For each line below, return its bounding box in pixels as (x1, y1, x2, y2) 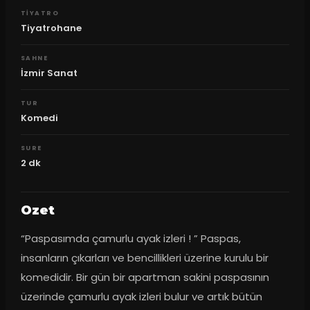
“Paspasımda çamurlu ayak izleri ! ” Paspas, (20, 230, 241, 246)
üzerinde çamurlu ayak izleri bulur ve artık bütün (20, 289, 262, 304)
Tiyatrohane (20, 21, 82, 35)
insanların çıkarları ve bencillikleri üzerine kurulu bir (20, 250, 268, 265)
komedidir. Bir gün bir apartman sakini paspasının (20, 269, 269, 284)
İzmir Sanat (20, 66, 77, 80)
